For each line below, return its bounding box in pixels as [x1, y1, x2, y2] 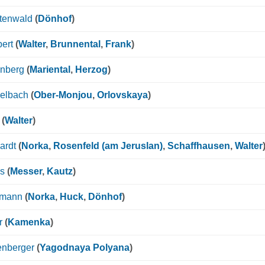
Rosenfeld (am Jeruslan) [53, 141, 163, 151]
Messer [10, 166, 42, 177]
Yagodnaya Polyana [40, 243, 130, 253]
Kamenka [8, 217, 50, 228]
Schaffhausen [167, 141, 230, 151]
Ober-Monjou [34, 90, 92, 101]
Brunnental [50, 39, 101, 50]
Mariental [30, 64, 70, 75]
